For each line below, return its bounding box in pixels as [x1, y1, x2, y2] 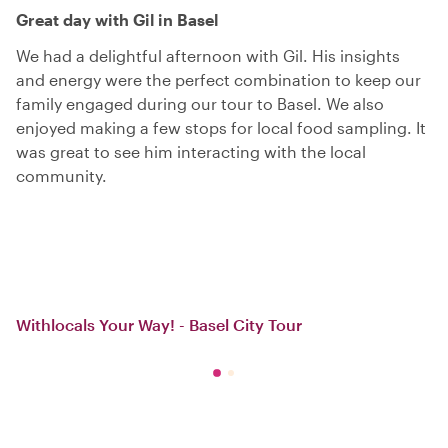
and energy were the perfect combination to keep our [16, 70, 421, 89]
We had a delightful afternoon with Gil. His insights [16, 46, 400, 65]
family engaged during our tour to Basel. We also [16, 94, 384, 113]
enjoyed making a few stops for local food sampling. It [16, 118, 426, 137]
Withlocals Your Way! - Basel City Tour [16, 315, 302, 334]
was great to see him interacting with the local [16, 142, 366, 161]
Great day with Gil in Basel [16, 10, 218, 29]
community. [16, 166, 107, 185]
